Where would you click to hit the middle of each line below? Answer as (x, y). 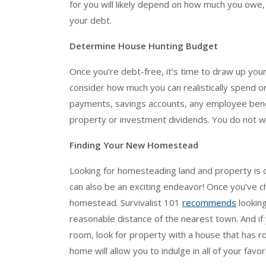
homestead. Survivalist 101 (126, 202)
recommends (209, 202)
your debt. (92, 20)
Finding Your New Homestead (134, 145)
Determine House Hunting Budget (144, 45)
